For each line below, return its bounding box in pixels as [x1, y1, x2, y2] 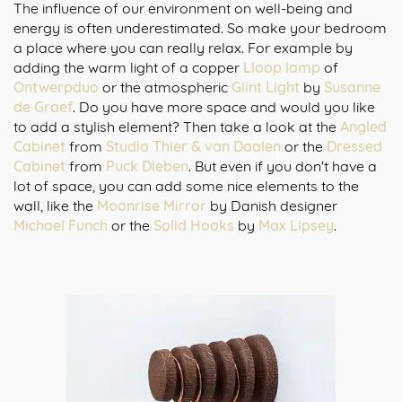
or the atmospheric [99, 78, 232, 96]
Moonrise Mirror [97, 197, 206, 214]
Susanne [324, 78, 380, 96]
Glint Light [232, 78, 300, 96]
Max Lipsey [258, 216, 334, 234]
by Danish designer [206, 197, 337, 214]
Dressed [327, 137, 382, 155]
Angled [340, 118, 387, 135]
